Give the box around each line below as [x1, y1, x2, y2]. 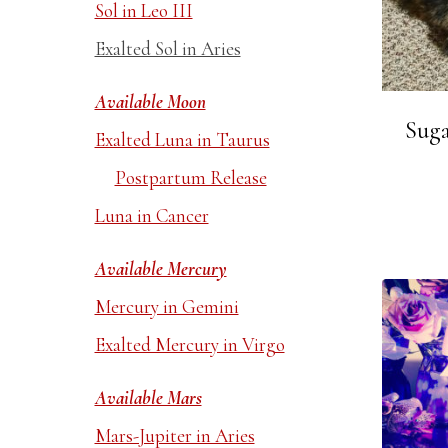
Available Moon [94, 90, 206, 113]
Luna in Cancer [94, 204, 209, 227]
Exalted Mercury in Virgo [94, 333, 285, 356]
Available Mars [94, 386, 202, 409]
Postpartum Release [114, 166, 267, 189]
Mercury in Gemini [94, 295, 239, 318]
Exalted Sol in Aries [94, 37, 241, 60]
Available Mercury [94, 257, 227, 280]
